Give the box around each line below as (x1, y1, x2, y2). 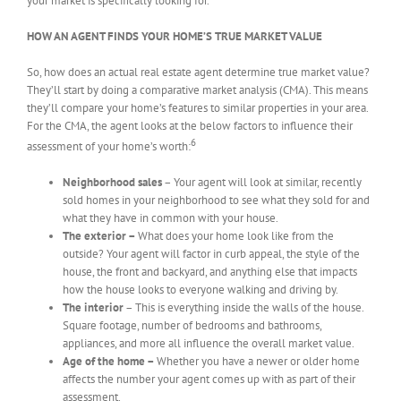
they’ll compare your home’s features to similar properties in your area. (27, 99, 368, 115)
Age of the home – (63, 354, 157, 370)
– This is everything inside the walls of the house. (124, 300, 363, 316)
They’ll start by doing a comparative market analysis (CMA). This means (27, 81, 368, 98)
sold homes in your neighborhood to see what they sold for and (63, 192, 370, 209)
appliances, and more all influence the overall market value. (63, 336, 354, 352)
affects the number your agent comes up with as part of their (63, 371, 355, 388)
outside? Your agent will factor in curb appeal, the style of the (63, 246, 360, 262)
